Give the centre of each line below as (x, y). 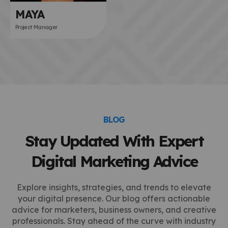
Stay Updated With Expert (114, 141)
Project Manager (36, 27)
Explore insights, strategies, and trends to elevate (114, 188)
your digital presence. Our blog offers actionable (114, 199)
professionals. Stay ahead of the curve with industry (114, 221)
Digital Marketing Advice (114, 162)
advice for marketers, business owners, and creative (114, 210)
